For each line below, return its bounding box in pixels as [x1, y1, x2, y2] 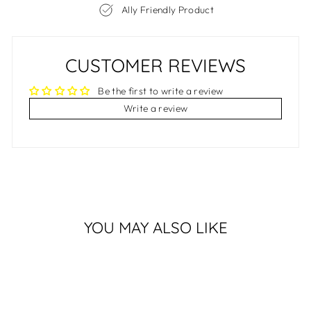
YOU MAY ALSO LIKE [83, 218, 228, 238]
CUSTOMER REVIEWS [65, 54, 246, 78]
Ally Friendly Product [121, 3, 215, 17]
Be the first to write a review [98, 85, 224, 98]
